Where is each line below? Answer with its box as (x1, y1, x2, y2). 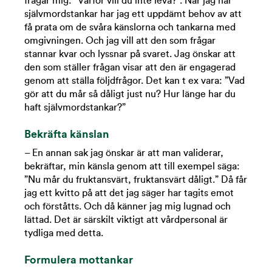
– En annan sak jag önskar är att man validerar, (24, 148, 223, 158)
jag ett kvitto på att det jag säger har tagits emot (24, 188, 234, 199)
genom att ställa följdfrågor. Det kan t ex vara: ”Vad (24, 76, 245, 86)
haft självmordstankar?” (24, 103, 126, 113)
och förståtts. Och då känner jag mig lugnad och (24, 202, 231, 212)
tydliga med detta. (24, 228, 103, 239)
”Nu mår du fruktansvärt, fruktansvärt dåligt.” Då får (24, 175, 247, 185)
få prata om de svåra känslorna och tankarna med (24, 22, 236, 33)
